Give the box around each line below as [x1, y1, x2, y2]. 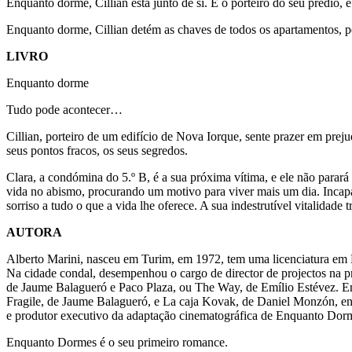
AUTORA [6, 225, 62, 239]
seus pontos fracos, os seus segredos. [6, 143, 188, 157]
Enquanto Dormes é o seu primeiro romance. [6, 335, 231, 349]
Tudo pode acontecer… [6, 102, 123, 116]
